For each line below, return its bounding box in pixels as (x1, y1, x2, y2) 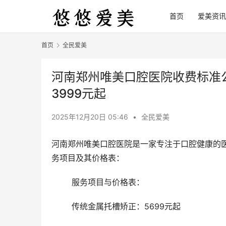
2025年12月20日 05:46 (51, 112, 130, 122)
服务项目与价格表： (72, 177, 147, 188)
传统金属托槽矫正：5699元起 (72, 201, 181, 212)
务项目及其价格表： (51, 153, 124, 163)
